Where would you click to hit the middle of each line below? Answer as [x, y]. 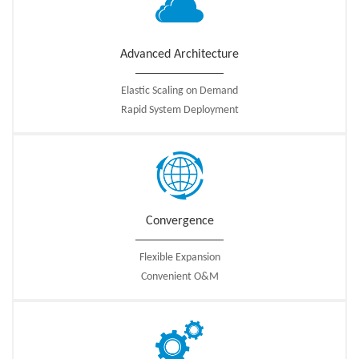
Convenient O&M [179, 277]
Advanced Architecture [179, 54]
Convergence [179, 221]
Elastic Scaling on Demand [179, 91]
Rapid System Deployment [179, 110]
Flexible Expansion [179, 258]
